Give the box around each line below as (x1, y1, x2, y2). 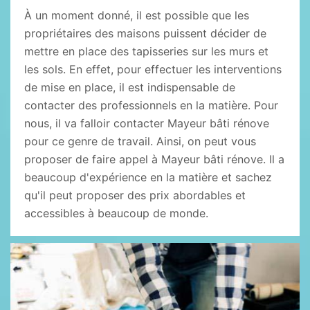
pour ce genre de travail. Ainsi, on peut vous (24, 134, 256, 148)
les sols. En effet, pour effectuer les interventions (24, 62, 282, 76)
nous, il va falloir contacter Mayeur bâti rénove (24, 116, 269, 130)
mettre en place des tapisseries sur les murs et (24, 44, 268, 58)
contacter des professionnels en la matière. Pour (24, 98, 278, 112)
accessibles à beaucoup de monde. (24, 206, 208, 220)
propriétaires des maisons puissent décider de (24, 26, 266, 40)
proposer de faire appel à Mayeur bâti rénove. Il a (24, 152, 284, 166)
